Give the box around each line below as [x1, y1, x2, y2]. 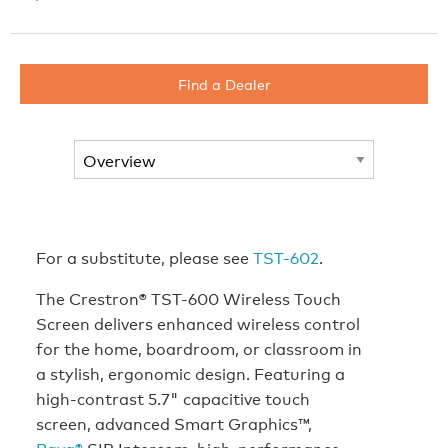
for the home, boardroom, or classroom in [36, 337, 362, 360]
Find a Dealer [177, 74, 271, 94]
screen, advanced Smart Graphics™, [36, 412, 312, 435]
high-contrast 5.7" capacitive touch [36, 387, 310, 410]
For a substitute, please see [36, 246, 253, 269]
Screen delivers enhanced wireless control [36, 312, 360, 335]
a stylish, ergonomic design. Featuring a [36, 362, 345, 385]
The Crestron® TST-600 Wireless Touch [36, 287, 341, 310]
